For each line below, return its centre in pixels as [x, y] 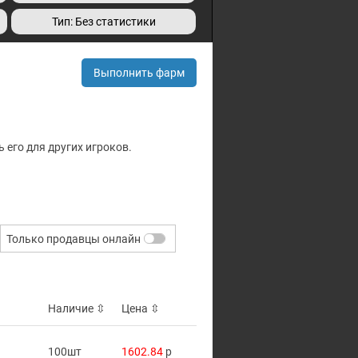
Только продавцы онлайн [74, 239]
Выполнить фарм [139, 73]
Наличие [72, 309]
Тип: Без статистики [103, 22]
